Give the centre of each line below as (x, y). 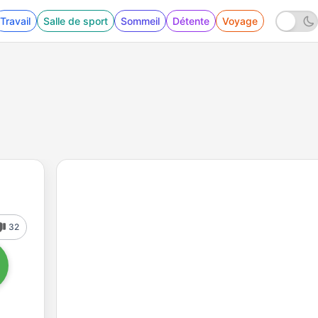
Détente (191, 21)
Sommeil (140, 21)
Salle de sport (76, 21)
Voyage (240, 21)
